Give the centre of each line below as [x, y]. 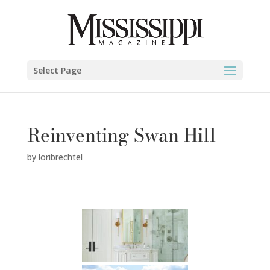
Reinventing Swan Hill [121, 135]
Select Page [57, 70]
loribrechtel [60, 157]
